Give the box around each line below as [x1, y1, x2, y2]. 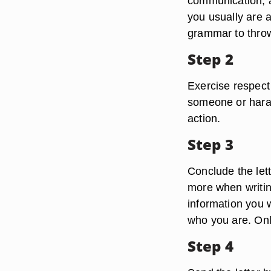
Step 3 [188, 134, 233, 154]
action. [188, 112, 221, 125]
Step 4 [188, 236, 233, 256]
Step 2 [188, 49, 233, 69]
